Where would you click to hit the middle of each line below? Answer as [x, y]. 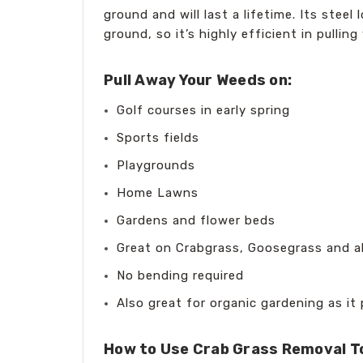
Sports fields [158, 137]
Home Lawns [158, 192]
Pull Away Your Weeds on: [198, 80]
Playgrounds [156, 165]
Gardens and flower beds [196, 220]
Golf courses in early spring [204, 110]
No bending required [181, 275]
